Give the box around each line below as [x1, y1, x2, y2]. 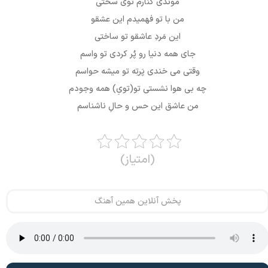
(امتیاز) [120, 151, 155, 169]
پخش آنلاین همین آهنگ [94, 195, 181, 208]
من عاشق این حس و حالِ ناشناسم [77, 100, 199, 113]
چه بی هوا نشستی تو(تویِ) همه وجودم [69, 83, 206, 96]
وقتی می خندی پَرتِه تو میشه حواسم [75, 65, 200, 78]
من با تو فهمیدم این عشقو [91, 13, 184, 26]
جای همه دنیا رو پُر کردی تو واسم [80, 48, 196, 61]
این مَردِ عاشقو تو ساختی [95, 31, 181, 44]
